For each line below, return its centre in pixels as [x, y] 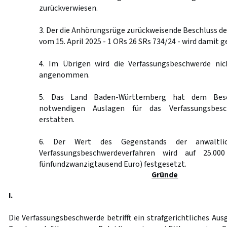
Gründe [165, 175]
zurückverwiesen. [68, 8]
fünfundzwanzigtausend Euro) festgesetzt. [112, 164]
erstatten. [56, 120]
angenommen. [64, 75]
